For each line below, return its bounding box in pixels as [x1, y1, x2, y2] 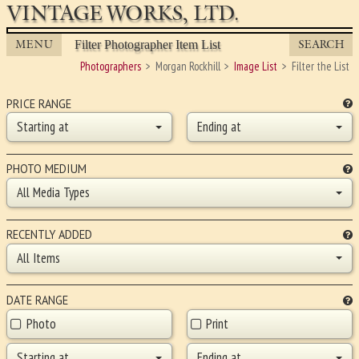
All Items [17, 248, 60, 267]
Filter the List [291, 58, 349, 75]
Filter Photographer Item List [75, 38, 221, 52]
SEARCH [297, 38, 345, 52]
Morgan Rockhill [155, 58, 220, 75]
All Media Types [17, 184, 90, 202]
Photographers [80, 58, 142, 75]
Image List [234, 58, 278, 75]
